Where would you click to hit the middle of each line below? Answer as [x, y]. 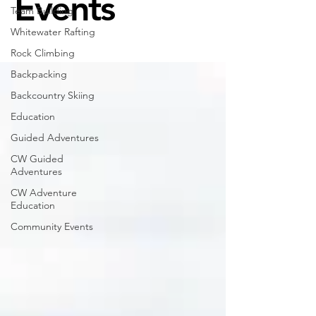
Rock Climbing [43, 53]
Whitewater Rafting [53, 32]
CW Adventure [44, 193]
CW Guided [37, 159]
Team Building [42, 11]
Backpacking [39, 74]
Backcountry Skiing [53, 95]
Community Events [52, 226]
